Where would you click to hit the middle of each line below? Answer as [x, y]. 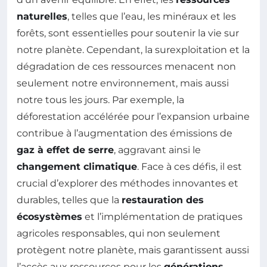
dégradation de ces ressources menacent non [126, 67]
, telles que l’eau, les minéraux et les [152, 17]
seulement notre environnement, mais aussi [123, 83]
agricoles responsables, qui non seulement [119, 234]
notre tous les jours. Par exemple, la [100, 100]
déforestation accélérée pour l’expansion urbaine [133, 117]
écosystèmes [49, 217]
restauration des [163, 200]
